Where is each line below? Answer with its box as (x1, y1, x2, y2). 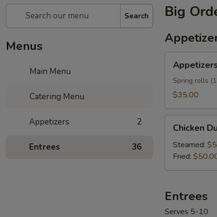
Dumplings (165, 127, 201, 138)
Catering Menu (28, 91, 85, 102)
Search (124, 11, 149, 21)
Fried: (173, 151, 193, 162)
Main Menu (28, 66, 71, 77)
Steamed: (173, 139, 207, 150)
